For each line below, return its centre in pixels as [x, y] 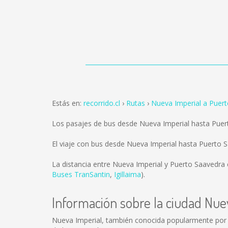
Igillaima [127, 174]
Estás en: [68, 103]
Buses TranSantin [81, 174]
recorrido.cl [102, 103]
